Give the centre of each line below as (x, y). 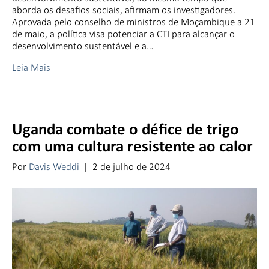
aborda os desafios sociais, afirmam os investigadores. (124, 10)
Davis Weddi (54, 166)
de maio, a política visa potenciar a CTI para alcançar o (123, 34)
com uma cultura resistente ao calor (132, 147)
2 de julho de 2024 (131, 166)
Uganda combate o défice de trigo (125, 130)
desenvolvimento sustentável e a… (83, 46)
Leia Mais (31, 67)
